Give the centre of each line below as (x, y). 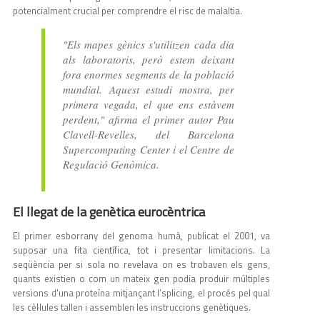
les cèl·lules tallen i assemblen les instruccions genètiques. (132, 307)
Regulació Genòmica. (111, 165)
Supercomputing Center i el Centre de (149, 150)
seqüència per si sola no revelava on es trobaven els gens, (141, 265)
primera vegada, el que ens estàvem (149, 105)
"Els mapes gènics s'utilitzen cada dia (149, 45)
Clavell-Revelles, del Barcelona (149, 135)
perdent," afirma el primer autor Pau (149, 120)
